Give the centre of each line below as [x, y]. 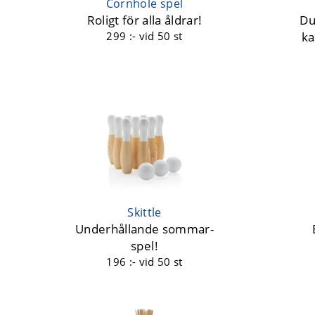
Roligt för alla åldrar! [144, 20]
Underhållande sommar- [144, 229]
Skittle [144, 213]
